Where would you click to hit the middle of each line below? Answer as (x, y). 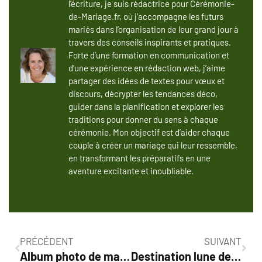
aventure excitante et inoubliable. (131, 170)
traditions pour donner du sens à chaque (143, 119)
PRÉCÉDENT (47, 241)
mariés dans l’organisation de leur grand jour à (154, 29)
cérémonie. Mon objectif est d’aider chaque (149, 132)
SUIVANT (223, 241)
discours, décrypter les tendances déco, (143, 93)
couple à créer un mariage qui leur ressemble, (153, 145)
